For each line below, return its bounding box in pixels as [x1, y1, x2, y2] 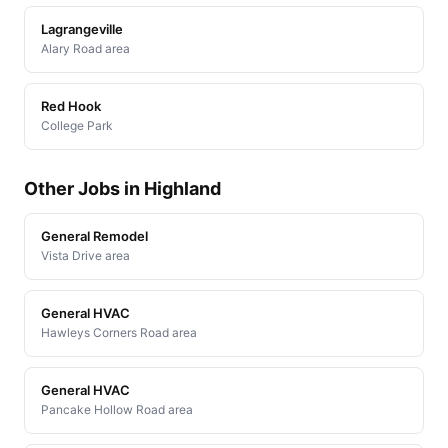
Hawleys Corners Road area [41, 324, 197, 340]
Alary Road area [41, 40, 130, 56]
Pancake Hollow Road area [41, 401, 193, 417]
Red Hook [41, 97, 101, 114]
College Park [41, 117, 113, 133]
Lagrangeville [41, 20, 123, 37]
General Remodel [41, 227, 148, 244]
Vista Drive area [41, 247, 130, 263]
